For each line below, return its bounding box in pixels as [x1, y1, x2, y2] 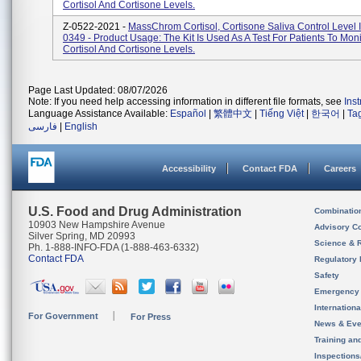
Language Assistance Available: [28, 108, 170, 119]
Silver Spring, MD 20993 [28, 230, 135, 242]
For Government [28, 311, 98, 321]
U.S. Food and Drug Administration [28, 205, 242, 218]
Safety [314, 271, 339, 280]
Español [170, 108, 206, 119]
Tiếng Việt [259, 108, 304, 119]
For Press [131, 312, 171, 322]
